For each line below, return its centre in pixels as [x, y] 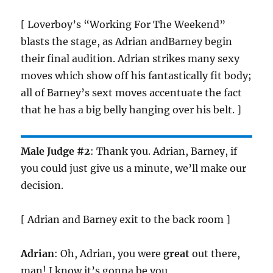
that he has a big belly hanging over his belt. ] [131, 110]
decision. [42, 186]
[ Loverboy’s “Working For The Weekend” [123, 25]
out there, [215, 254]
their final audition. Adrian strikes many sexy [130, 59]
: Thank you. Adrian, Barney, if [164, 151]
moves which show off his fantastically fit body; [136, 76]
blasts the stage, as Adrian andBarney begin [127, 42]
